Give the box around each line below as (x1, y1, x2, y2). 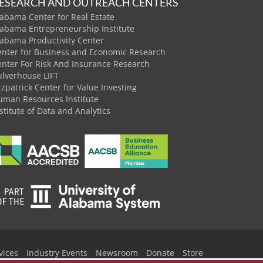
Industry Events (26, 247, 87, 259)
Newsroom (96, 247, 138, 259)
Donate (146, 247, 174, 259)
